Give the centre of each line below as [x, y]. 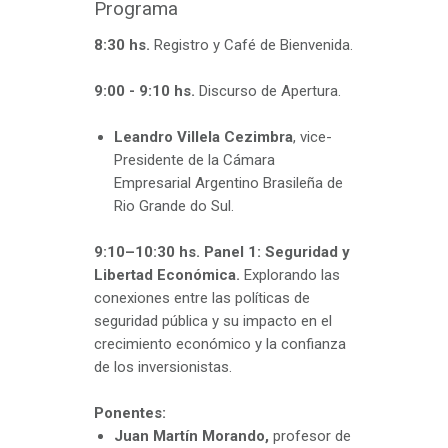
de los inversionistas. [163, 367]
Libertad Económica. [167, 275]
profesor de [310, 436]
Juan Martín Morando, [191, 436]
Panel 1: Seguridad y [277, 252]
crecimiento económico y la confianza [220, 344]
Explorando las [290, 275]
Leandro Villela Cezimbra [203, 137]
